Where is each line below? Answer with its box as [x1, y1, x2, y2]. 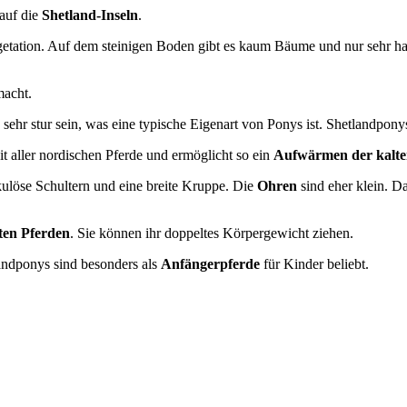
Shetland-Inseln [42, 6, 138, 23]
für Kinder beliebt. [260, 255, 369, 272]
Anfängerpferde [161, 255, 260, 272]
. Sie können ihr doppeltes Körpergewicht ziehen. [70, 224, 353, 241]
